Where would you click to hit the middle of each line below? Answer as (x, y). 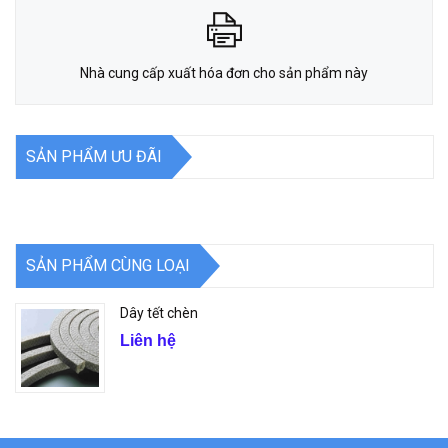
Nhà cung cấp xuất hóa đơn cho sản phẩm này (224, 73)
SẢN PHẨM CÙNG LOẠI (108, 265)
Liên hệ (148, 341)
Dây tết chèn (159, 313)
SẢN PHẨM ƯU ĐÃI (94, 156)
